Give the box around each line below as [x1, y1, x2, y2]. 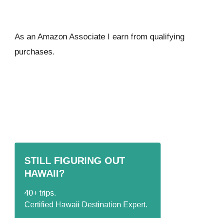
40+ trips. [24, 188, 56, 197]
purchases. [15, 47, 55, 56]
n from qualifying [124, 32, 184, 41]
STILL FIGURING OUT [24, 155, 125, 166]
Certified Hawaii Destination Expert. [24, 200, 147, 209]
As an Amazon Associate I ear [15, 32, 124, 41]
